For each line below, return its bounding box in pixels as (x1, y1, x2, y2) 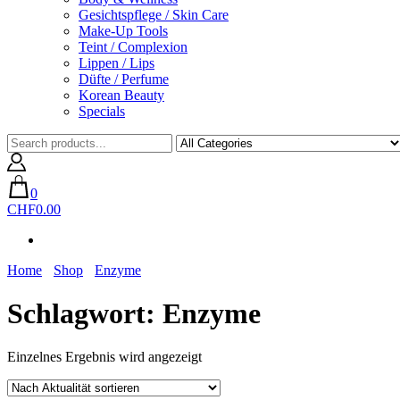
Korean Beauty (79, 87, 164, 103)
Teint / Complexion (79, 38, 187, 54)
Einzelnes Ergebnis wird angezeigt (7, 349, 202, 365)
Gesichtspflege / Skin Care (79, 6, 229, 22)
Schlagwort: (7, 296, 162, 329)
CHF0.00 (7, 201, 61, 217)
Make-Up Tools (79, 22, 168, 38)
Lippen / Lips (79, 54, 154, 71)
